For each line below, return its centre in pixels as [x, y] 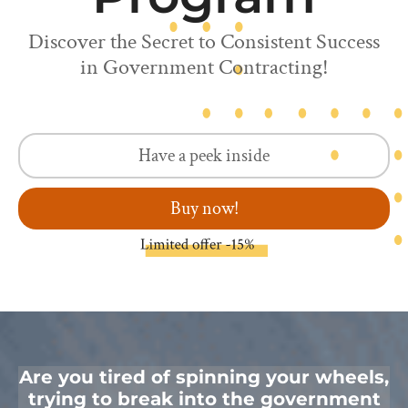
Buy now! [204, 209]
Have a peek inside [204, 156]
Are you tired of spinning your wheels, [204, 377]
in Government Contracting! [204, 67]
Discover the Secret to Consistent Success [204, 42]
